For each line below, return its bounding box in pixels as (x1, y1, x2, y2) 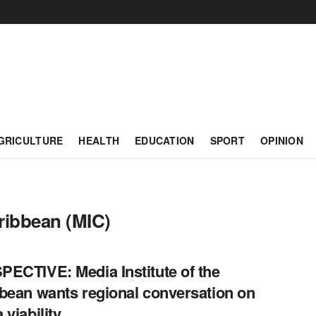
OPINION (260, 133, 303, 147)
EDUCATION (135, 133, 195, 147)
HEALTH (78, 133, 120, 147)
